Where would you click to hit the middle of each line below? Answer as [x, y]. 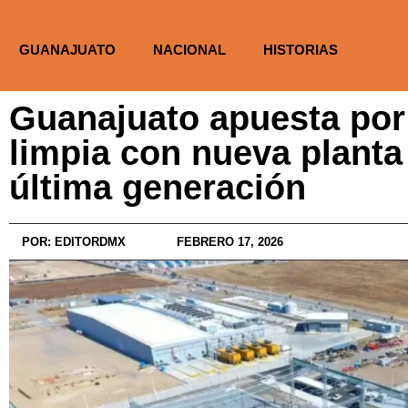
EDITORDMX [88, 242]
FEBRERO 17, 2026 [229, 242]
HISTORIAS [301, 50]
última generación [158, 188]
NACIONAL [189, 50]
